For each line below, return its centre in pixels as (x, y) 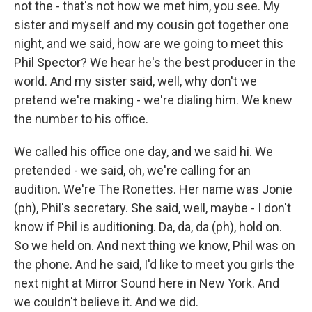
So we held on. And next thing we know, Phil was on (155, 246)
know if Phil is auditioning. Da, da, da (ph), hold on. (148, 227)
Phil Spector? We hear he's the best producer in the (155, 63)
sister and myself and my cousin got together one (151, 25)
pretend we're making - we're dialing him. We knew (153, 100)
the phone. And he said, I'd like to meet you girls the (154, 265)
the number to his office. (81, 119)
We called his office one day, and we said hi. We (143, 152)
